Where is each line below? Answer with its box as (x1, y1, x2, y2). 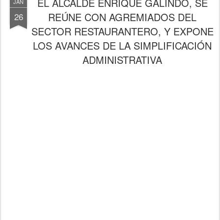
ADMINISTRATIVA (82, 52, 162, 67)
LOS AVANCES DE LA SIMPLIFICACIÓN (33, 38, 212, 53)
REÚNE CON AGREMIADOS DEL (48, 9, 196, 24)
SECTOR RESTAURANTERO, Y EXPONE (31, 24, 214, 38)
